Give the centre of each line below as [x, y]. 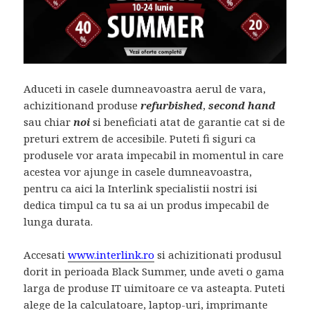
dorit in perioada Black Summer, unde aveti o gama [154, 271]
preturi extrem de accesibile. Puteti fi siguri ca [140, 138]
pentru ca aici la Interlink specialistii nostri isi [141, 188]
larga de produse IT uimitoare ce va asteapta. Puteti [155, 288]
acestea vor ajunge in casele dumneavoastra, [138, 171]
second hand [242, 105]
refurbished [172, 105]
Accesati [46, 254]
